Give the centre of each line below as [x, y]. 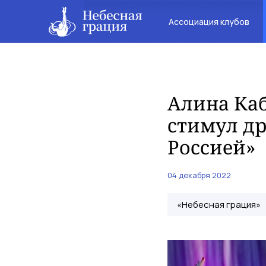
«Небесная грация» [219, 205]
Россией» [211, 147]
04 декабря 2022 [199, 175]
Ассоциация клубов [209, 21]
